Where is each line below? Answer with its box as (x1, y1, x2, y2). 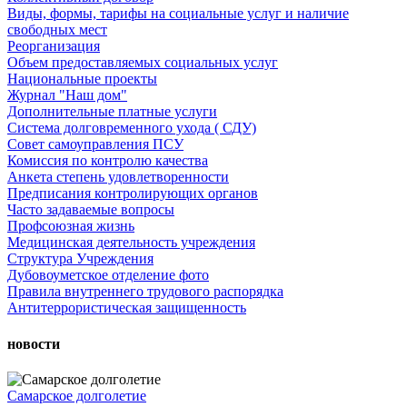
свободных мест (7, 22, 107, 38)
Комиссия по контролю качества (7, 153, 208, 169)
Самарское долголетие (7, 387, 146, 403)
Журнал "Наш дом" (7, 87, 127, 104)
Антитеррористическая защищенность (7, 300, 246, 316)
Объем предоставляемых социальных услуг (7, 55, 278, 71)
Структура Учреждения (7, 251, 154, 267)
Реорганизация (7, 38, 100, 55)
